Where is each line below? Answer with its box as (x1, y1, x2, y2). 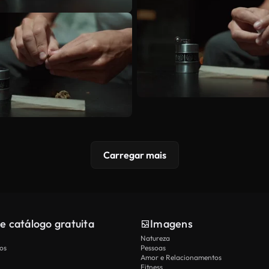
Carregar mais (103, 148, 166, 161)
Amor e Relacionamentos (141, 252, 222, 262)
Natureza (141, 233, 170, 243)
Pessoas (141, 243, 166, 252)
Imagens (150, 216, 193, 231)
